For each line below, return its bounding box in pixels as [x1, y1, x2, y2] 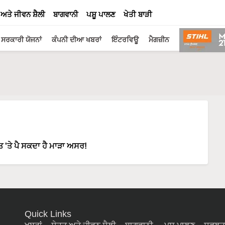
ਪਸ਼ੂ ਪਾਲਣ [86, 10, 116, 19]
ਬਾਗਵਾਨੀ [53, 10, 78, 19]
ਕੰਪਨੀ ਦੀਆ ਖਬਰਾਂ [52, 36, 101, 44]
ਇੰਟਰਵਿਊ [111, 36, 139, 44]
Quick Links [25, 208, 71, 219]
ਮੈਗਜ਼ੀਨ [149, 36, 169, 44]
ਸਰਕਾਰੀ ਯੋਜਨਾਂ [1, 36, 42, 44]
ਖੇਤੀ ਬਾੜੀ [124, 10, 152, 19]
